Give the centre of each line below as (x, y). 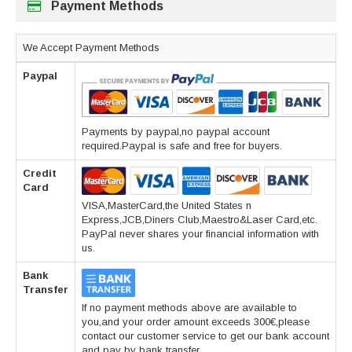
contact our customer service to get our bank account (205, 336)
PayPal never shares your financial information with (200, 234)
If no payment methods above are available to (189, 308)
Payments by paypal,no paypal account (176, 132)
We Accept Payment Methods (91, 48)
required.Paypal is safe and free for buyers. (182, 146)
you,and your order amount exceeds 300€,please (196, 322)
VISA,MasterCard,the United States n (167, 206)
